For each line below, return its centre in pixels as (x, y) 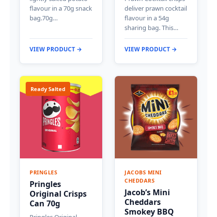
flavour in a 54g (147, 18)
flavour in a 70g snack (61, 8)
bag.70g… (44, 18)
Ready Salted (48, 89)
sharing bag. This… (151, 27)
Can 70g (45, 203)
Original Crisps (58, 194)
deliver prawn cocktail (156, 8)
